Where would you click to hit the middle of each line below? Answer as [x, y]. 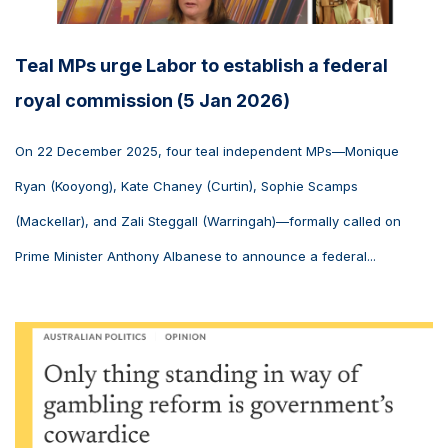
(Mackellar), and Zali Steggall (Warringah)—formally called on [208, 221]
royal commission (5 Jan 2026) [152, 101]
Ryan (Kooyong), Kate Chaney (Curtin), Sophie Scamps [186, 186]
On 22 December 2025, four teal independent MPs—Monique [207, 151]
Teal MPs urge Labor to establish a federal [201, 66]
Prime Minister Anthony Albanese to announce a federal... [195, 256]
